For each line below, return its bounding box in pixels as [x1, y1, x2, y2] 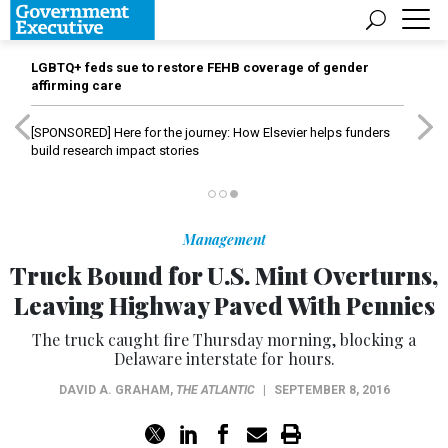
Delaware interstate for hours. [113, 348, 335, 369]
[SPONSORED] [31, 125, 111, 140]
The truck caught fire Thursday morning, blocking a [32, 329, 416, 350]
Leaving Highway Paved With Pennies [13, 289, 435, 321]
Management [182, 230, 266, 249]
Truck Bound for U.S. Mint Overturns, [10, 259, 438, 291]
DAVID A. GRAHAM [58, 383, 170, 397]
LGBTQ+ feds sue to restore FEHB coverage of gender [31, 60, 369, 75]
